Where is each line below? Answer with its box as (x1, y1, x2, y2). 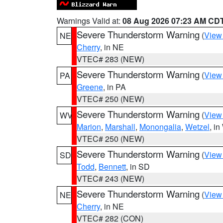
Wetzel (185, 121, 210, 132)
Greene (77, 81, 103, 93)
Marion (77, 121, 101, 132)
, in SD (126, 161, 150, 172)
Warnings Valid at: (57, 15, 122, 26)
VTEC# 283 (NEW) (77, 53, 144, 65)
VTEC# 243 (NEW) (77, 173, 144, 184)
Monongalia (139, 121, 181, 132)
